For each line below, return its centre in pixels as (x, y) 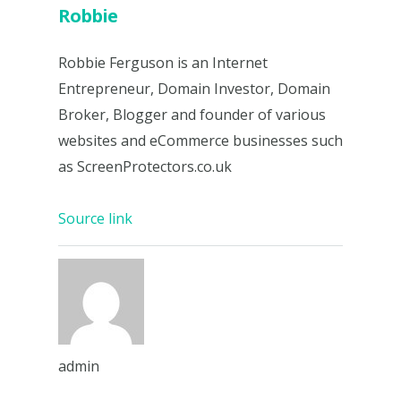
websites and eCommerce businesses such (200, 141)
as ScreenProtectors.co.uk (145, 167)
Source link (95, 219)
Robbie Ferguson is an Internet (163, 63)
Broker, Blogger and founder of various (192, 115)
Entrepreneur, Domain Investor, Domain (194, 89)
